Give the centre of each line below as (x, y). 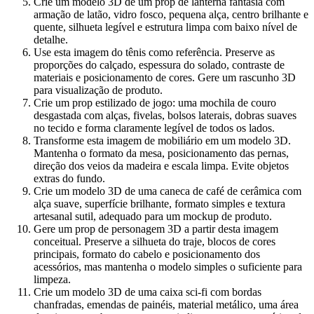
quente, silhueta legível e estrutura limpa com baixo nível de (165, 27)
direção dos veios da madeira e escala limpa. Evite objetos (161, 166)
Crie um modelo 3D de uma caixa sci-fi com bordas (148, 292)
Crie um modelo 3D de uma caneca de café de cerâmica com (168, 191)
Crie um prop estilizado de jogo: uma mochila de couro (155, 103)
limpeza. (52, 280)
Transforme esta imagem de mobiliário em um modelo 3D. (162, 141)
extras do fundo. (69, 179)
